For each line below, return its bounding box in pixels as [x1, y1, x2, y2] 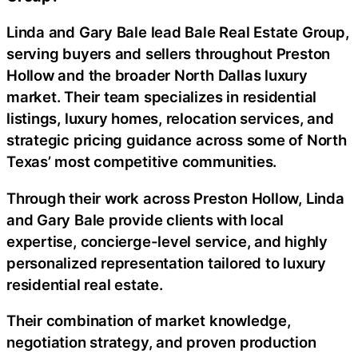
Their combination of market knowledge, [6, 312, 291, 330]
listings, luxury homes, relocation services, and [6, 109, 334, 128]
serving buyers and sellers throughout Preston [6, 45, 331, 63]
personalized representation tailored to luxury [6, 253, 326, 272]
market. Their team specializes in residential [6, 88, 317, 106]
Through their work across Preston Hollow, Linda [6, 189, 344, 207]
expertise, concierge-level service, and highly [6, 232, 328, 250]
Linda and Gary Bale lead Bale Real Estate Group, [6, 23, 349, 42]
